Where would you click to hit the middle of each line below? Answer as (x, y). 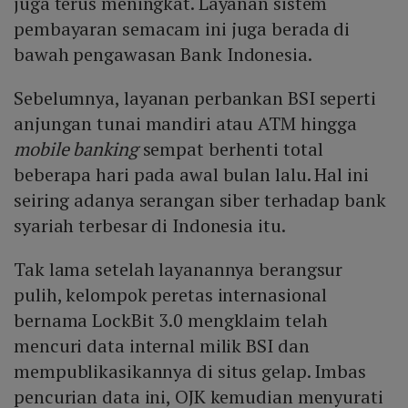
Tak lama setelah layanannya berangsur (178, 270)
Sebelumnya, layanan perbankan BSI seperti (195, 98)
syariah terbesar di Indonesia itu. (150, 226)
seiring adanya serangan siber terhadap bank (200, 200)
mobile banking (76, 149)
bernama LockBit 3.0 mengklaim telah (171, 321)
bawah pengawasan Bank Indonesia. (163, 55)
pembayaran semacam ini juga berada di (182, 29)
